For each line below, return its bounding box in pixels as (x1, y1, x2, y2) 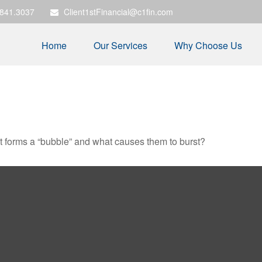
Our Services (94, 38, 147, 52)
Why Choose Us (174, 38, 242, 52)
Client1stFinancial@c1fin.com (64, 6, 173, 18)
